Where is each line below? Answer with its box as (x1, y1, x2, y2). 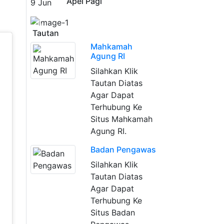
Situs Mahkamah (90, 114, 152, 124)
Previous (39, 22, 72, 33)
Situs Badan (90, 207, 135, 217)
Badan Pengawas (90, 144, 156, 154)
